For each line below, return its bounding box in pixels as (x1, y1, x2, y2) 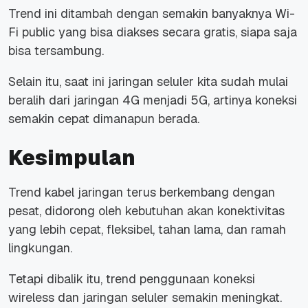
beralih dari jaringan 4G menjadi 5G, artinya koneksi (8, 92, 297, 109)
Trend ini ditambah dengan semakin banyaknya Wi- (8, 5, 295, 22)
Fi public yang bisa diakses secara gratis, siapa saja (8, 24, 297, 41)
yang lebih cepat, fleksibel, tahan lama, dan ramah (8, 221, 286, 238)
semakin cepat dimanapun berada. (8, 111, 199, 127)
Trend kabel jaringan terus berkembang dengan (8, 184, 275, 201)
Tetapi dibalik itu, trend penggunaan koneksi (8, 271, 255, 287)
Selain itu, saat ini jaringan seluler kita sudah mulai (8, 74, 288, 90)
